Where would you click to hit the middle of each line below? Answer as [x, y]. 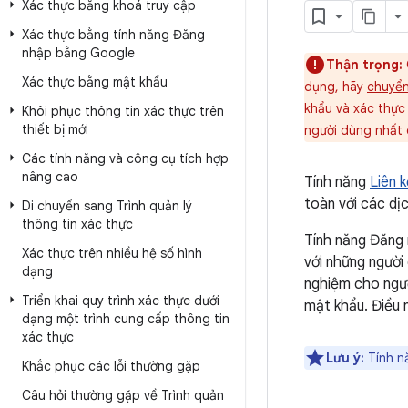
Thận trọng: [364, 65]
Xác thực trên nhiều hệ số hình [112, 253]
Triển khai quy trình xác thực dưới [121, 301]
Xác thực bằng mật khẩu [95, 82]
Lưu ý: [345, 358]
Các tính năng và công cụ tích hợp [125, 158]
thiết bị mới [55, 129]
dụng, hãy [336, 87]
